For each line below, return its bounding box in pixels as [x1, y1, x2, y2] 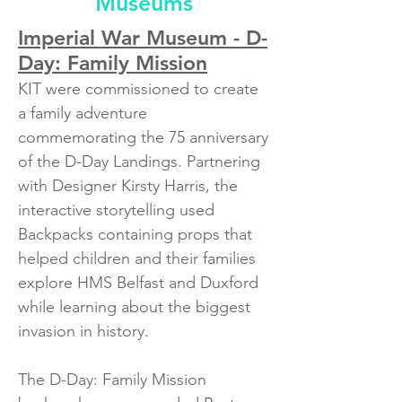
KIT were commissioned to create [18, 79, 258, 99]
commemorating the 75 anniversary [18, 127, 268, 147]
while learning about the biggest [18, 297, 250, 317]
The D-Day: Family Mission [18, 370, 206, 389]
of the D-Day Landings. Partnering [18, 152, 260, 171]
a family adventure [18, 103, 147, 123]
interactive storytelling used [18, 200, 214, 220]
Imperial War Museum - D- [18, 25, 267, 50]
